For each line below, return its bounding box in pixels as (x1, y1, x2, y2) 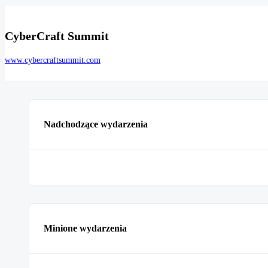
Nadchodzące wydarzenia (44, 119, 148, 130)
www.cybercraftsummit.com (5, 56, 100, 65)
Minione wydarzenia (44, 223, 127, 233)
